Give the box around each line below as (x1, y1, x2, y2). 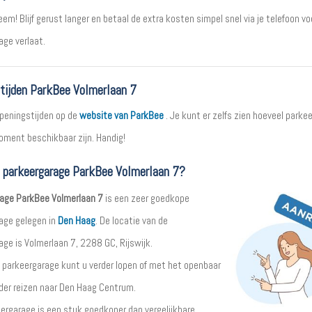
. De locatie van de (95, 214, 168, 227)
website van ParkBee (79, 109, 164, 122)
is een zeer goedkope (102, 192, 189, 205)
